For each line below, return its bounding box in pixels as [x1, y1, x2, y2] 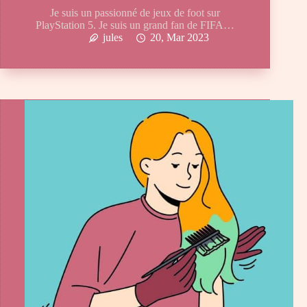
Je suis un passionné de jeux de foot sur [50, 7, 221, 19]
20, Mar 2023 [149, 32, 209, 44]
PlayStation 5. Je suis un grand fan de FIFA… [36, 19, 235, 32]
